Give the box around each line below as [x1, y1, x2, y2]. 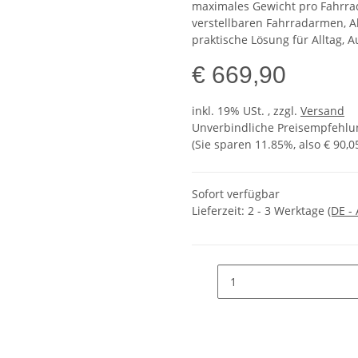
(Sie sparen [192, 137, 255, 153]
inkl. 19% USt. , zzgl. [192, 103, 300, 119]
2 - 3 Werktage [248, 203, 328, 219]
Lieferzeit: [192, 203, 248, 219]
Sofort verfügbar [192, 186, 280, 202]
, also [293, 137, 324, 153]
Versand [300, 103, 344, 119]
